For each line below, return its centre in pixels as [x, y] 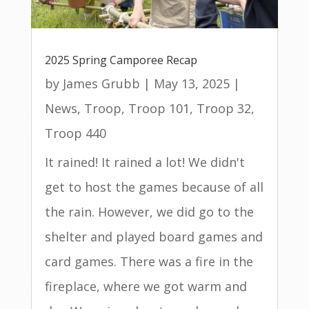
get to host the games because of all [154, 187]
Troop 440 [75, 133]
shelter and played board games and [153, 236]
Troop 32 [223, 108]
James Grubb [101, 83]
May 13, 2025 [191, 83]
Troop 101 [159, 108]
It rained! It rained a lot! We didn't [144, 162]
